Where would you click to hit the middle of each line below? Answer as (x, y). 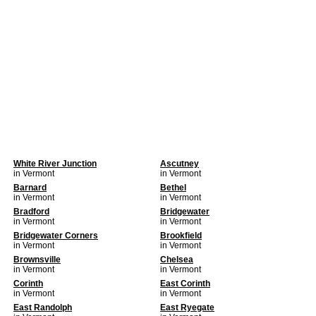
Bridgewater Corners (56, 236)
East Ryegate (187, 308)
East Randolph (43, 308)
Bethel (173, 188)
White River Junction (55, 164)
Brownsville (37, 260)
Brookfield (181, 236)
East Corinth (185, 284)
